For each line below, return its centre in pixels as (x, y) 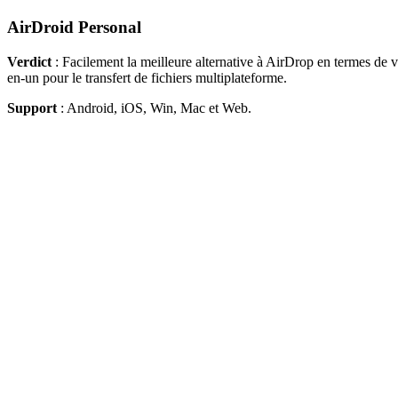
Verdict (29, 61)
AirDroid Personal (74, 28)
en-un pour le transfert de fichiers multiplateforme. (147, 77)
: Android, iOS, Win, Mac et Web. (156, 107)
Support (34, 107)
